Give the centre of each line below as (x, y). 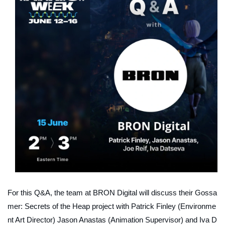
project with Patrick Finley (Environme (153, 206)
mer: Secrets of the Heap (49, 206)
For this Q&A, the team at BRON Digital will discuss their (101, 193)
